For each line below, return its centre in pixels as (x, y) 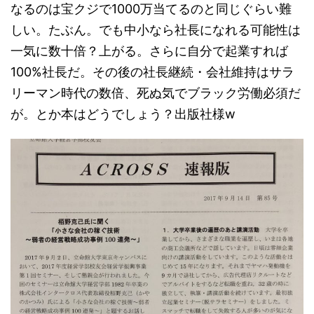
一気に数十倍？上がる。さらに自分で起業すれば (149, 50)
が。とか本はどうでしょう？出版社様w (123, 114)
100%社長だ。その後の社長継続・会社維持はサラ (152, 71)
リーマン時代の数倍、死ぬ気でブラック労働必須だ (156, 93)
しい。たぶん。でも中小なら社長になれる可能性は (156, 29)
